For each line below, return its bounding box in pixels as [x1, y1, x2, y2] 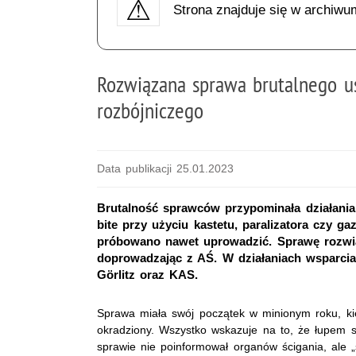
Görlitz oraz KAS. [97, 267, 199, 281]
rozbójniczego [97, 95, 203, 124]
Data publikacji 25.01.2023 [97, 161, 234, 175]
